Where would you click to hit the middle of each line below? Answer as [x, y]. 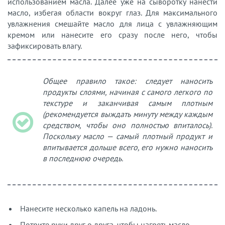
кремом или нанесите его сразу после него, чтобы [113, 35]
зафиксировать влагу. [45, 46]
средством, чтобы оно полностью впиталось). [128, 125]
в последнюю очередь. [83, 158]
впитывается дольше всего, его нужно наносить [128, 147]
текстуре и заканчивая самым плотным [128, 103]
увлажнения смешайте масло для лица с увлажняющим [113, 24]
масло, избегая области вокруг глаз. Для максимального [113, 13]
